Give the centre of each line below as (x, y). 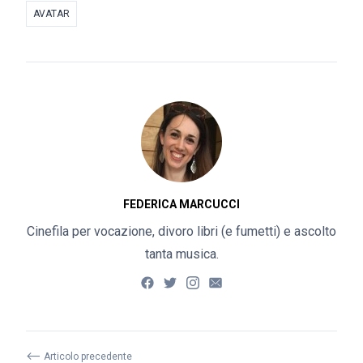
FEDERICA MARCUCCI (181, 205)
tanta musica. (181, 254)
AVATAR (51, 14)
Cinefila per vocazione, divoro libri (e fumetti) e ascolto (181, 232)
